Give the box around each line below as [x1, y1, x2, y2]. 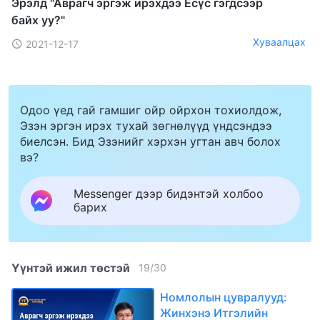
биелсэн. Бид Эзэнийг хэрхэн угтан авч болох [20, 134, 281, 149]
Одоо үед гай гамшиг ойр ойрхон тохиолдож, [20, 102, 281, 117]
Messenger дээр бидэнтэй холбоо [74, 186, 264, 201]
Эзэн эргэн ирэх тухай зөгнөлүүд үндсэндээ [20, 118, 272, 133]
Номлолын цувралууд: [160, 289, 287, 304]
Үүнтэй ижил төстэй [11, 260, 130, 275]
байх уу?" [11, 12, 65, 27]
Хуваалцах [253, 36, 306, 49]
